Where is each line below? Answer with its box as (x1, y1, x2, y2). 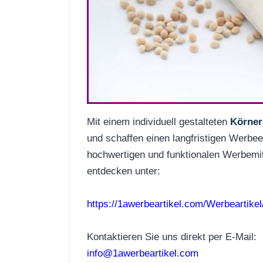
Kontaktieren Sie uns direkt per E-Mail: (87, 230, 257, 242)
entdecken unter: (87, 164, 160, 177)
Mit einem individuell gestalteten (87, 115, 230, 127)
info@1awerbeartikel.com (87, 247, 198, 259)
